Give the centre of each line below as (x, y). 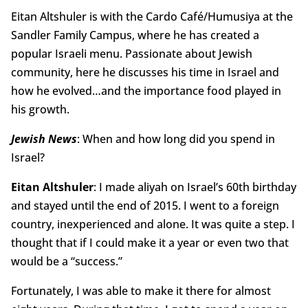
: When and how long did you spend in (176, 139)
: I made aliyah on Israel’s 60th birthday (195, 187)
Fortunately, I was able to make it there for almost (141, 291)
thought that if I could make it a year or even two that (150, 243)
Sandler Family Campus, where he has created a (135, 35)
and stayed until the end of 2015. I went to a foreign (145, 206)
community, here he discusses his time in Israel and (145, 73)
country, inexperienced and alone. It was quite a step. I (153, 224)
